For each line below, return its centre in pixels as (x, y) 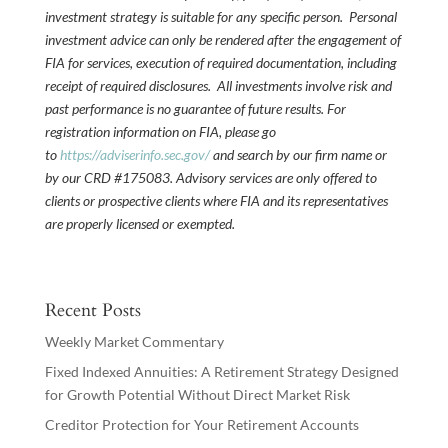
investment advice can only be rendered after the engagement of (222, 40)
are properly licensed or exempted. (139, 224)
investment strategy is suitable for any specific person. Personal (220, 17)
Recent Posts (92, 311)
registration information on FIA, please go (160, 132)
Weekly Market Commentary (134, 342)
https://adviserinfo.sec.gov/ (134, 155)
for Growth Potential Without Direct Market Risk (197, 395)
